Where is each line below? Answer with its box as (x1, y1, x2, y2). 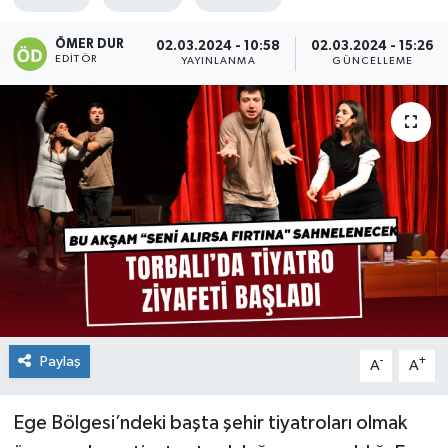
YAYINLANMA (180, 56, 256, 67)
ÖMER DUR (55, 37, 125, 51)
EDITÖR (55, 53, 97, 64)
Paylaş (39, 353, 81, 369)
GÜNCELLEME (332, 56, 414, 67)
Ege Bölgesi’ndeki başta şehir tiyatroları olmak (12, 412, 407, 433)
